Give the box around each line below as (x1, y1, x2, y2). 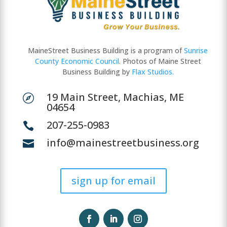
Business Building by (62, 66, 132, 77)
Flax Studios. (131, 66, 174, 77)
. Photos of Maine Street (119, 56, 201, 66)
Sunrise (184, 45, 208, 55)
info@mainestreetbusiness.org (46, 135, 199, 149)
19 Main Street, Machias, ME (46, 90, 184, 104)
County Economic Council (34, 56, 119, 66)
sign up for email (71, 173, 156, 187)
